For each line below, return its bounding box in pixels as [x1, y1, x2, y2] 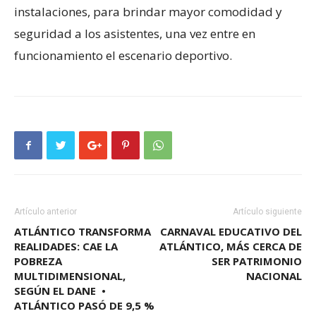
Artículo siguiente [233, 207, 302, 217]
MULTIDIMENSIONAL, [14, 269, 126, 284]
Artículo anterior [14, 207, 77, 217]
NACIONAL [246, 269, 302, 284]
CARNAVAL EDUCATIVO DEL [160, 224, 302, 239]
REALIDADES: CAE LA [14, 239, 118, 254]
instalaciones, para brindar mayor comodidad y [14, 4, 282, 20]
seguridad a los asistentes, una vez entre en [14, 25, 255, 42]
